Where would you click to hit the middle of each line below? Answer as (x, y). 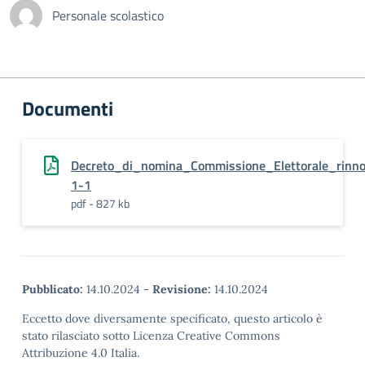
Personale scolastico (108, 15)
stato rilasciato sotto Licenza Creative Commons (151, 336)
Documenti (68, 108)
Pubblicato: (53, 289)
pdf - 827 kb (100, 203)
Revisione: (182, 289)
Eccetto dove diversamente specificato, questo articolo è (172, 319)
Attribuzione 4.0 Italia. (81, 353)
